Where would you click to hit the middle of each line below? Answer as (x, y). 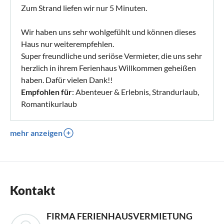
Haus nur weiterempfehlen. (67, 43)
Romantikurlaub (49, 103)
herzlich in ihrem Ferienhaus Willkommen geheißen (108, 67)
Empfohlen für (46, 91)
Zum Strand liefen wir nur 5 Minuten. (84, 7)
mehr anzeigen (36, 132)
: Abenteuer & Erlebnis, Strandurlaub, (135, 91)
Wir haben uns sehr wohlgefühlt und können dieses (108, 31)
